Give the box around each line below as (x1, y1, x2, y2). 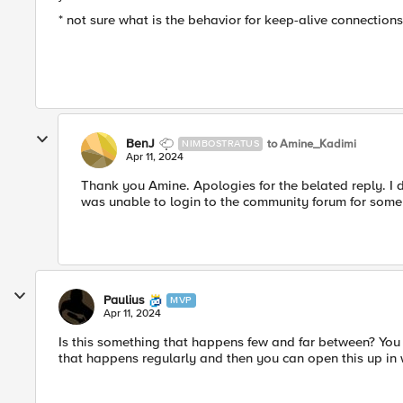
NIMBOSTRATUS (182, 138, 259, 149)
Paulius (103, 292, 145, 308)
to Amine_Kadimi (267, 136, 356, 151)
